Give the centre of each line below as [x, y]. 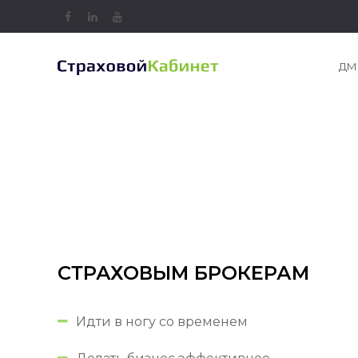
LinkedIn [122, 16]
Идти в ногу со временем [162, 322]
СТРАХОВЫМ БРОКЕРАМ [183, 273]
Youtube [146, 16]
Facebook [99, 16]
